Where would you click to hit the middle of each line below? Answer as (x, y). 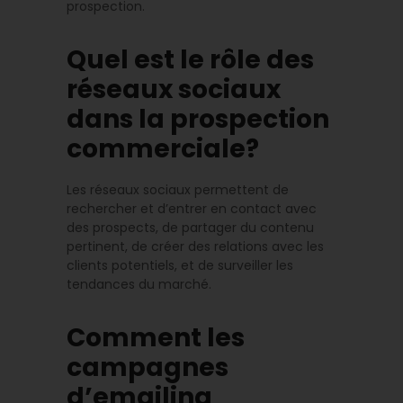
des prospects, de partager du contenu (190, 228)
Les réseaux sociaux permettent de (178, 190)
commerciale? (163, 149)
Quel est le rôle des (190, 60)
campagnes (148, 368)
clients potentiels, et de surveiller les (180, 266)
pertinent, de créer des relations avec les (195, 247)
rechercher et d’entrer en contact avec (192, 209)
